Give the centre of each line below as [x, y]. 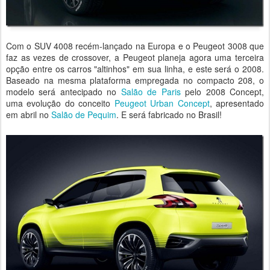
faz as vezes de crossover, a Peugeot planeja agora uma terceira [135, 58]
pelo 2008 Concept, [222, 92]
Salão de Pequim [84, 115]
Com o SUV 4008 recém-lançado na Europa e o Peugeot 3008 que [135, 46]
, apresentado [237, 103]
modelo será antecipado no [64, 92]
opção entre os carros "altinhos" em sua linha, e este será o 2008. [135, 69]
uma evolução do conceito [60, 103]
